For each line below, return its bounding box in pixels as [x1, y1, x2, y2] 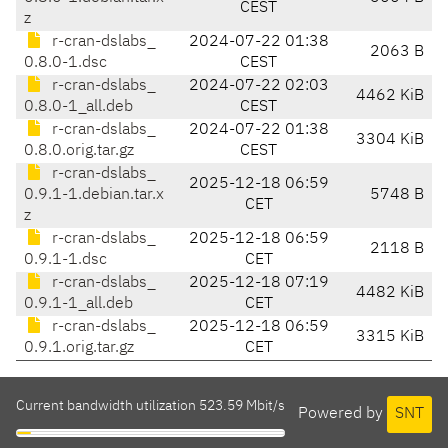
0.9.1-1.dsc [24, 252, 107, 269]
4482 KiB [356, 285, 424, 302]
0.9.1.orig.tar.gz [24, 340, 134, 357]
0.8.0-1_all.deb [24, 99, 133, 116]
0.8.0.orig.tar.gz [24, 143, 134, 160]
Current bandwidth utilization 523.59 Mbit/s [16, 399, 285, 414]
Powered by [298, 405, 387, 422]
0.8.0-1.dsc [24, 55, 107, 72]
